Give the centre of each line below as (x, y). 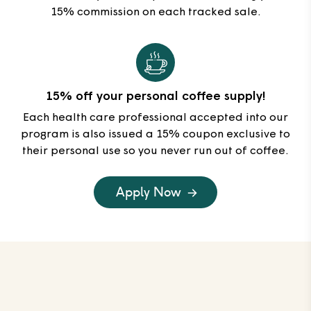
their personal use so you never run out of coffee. (155, 152)
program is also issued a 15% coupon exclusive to (155, 135)
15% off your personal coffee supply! (155, 97)
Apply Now (149, 192)
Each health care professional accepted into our (155, 118)
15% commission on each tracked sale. (155, 13)
